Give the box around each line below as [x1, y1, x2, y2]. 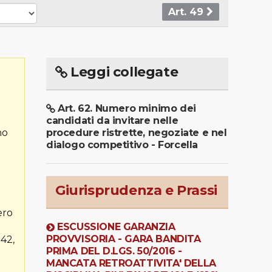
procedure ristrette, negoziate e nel [46, 126, 227, 138]
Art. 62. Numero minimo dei [58, 102, 196, 114]
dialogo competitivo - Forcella [46, 138, 199, 151]
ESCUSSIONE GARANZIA [57, 220, 175, 233]
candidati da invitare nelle [46, 114, 178, 126]
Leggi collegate [67, 63, 178, 80]
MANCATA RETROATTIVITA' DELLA [46, 257, 216, 269]
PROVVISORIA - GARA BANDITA [46, 233, 201, 245]
